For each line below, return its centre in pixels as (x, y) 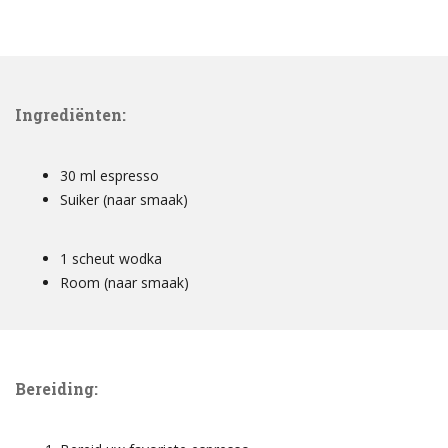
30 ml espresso (109, 175)
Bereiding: (56, 388)
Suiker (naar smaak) (124, 199)
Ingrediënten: (70, 114)
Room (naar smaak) (124, 282)
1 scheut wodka (111, 258)
